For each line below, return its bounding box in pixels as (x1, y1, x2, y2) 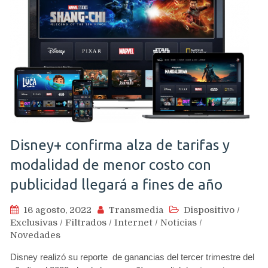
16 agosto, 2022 (23, 205, 92, 215)
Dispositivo (184, 205, 234, 215)
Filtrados (65, 217, 106, 228)
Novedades (10, 230, 60, 240)
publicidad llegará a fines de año (10, 176, 223, 193)
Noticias (160, 217, 197, 228)
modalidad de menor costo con (10, 157, 211, 173)
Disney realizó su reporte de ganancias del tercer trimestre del (10, 252, 254, 262)
